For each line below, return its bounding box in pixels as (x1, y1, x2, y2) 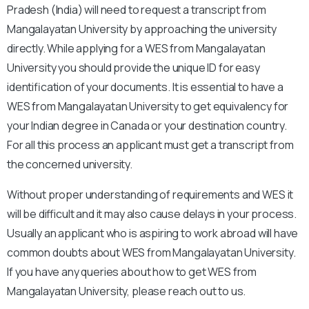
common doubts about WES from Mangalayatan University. (7, 244, 296, 260)
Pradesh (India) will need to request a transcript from (7, 1, 266, 17)
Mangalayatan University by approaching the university (7, 21, 277, 37)
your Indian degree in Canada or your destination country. (7, 117, 287, 133)
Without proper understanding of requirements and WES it (7, 186, 294, 202)
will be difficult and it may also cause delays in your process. (7, 206, 297, 221)
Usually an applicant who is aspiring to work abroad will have (7, 225, 299, 241)
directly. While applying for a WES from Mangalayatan (7, 40, 266, 56)
